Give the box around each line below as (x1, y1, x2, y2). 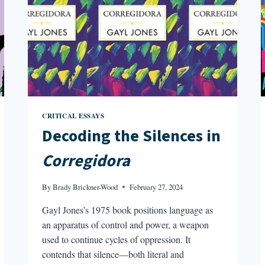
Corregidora (42, 149, 131, 173)
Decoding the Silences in (42, 124, 221, 148)
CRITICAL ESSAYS (42, 110, 105, 121)
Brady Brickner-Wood (53, 181, 118, 192)
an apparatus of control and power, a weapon (42, 218, 209, 231)
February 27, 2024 (130, 181, 183, 192)
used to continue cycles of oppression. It (42, 232, 191, 245)
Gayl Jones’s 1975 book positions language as (42, 203, 214, 216)
